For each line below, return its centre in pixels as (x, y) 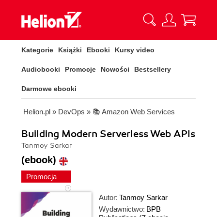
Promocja (42, 177)
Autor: (108, 197)
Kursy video (135, 50)
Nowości (115, 69)
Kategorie (37, 50)
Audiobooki (41, 69)
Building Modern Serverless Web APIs (108, 134)
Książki (70, 50)
